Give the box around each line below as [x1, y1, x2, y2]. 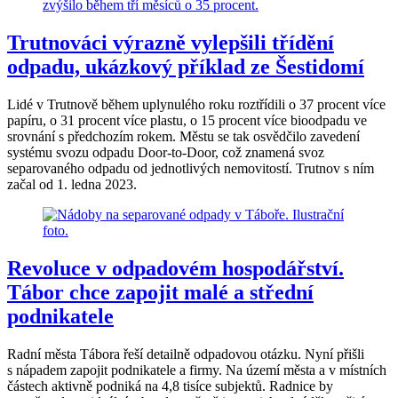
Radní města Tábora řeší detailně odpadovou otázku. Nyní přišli [7, 346, 364, 362]
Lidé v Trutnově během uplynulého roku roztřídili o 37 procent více [7, 96, 386, 112]
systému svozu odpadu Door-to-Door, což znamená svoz [7, 144, 324, 160]
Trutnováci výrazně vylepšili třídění [7, 31, 334, 55]
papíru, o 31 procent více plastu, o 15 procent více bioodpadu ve [7, 112, 367, 128]
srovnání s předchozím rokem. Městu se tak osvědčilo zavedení [7, 128, 360, 144]
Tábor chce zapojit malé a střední [7, 280, 314, 304]
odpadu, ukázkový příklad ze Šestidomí [7, 55, 364, 79]
